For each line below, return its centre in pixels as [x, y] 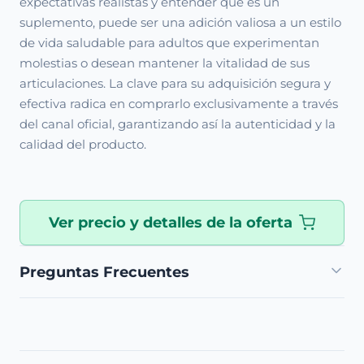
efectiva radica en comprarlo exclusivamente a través [179, 104]
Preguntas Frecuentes [104, 272]
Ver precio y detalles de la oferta [171, 223]
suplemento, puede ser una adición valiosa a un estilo [180, 22]
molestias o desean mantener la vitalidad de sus [165, 63]
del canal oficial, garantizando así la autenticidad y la [178, 124]
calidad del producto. [83, 144]
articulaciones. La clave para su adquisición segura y [175, 83]
